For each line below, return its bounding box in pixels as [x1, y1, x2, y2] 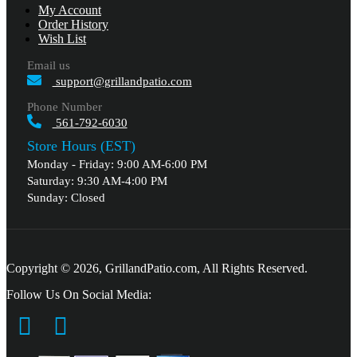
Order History [38, 18, 108, 32]
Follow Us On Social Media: [6, 288, 151, 302]
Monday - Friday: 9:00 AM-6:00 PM [26, 158, 207, 171]
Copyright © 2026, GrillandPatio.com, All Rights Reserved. [6, 261, 308, 276]
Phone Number [26, 100, 102, 114]
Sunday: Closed [26, 191, 105, 205]
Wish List [38, 32, 86, 46]
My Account [38, 3, 101, 18]
